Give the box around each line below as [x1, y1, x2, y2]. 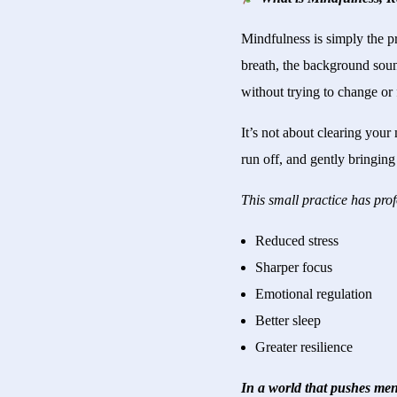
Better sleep [255, 313, 321, 329]
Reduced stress [255, 233, 339, 249]
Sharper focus [255, 260, 332, 276]
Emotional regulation [255, 286, 372, 302]
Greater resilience [255, 339, 353, 355]
